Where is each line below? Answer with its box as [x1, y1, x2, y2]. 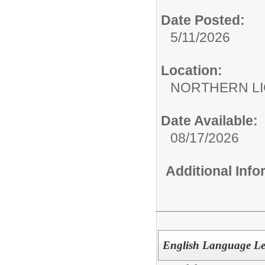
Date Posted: [161, 12, 245, 28]
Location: [161, 63, 222, 79]
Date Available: [161, 113, 258, 129]
